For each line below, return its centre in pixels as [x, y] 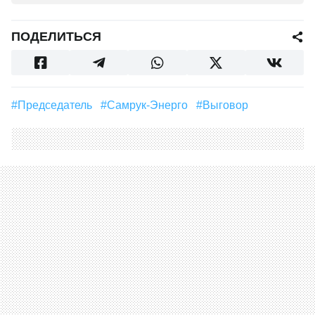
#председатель [59, 105]
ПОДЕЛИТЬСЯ [56, 37]
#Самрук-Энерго [152, 105]
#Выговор [229, 105]
